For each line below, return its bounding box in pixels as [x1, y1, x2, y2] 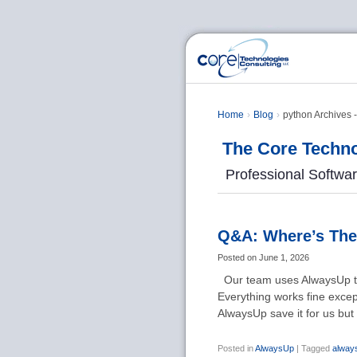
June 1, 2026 [259, 253, 309, 262]
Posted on [218, 253, 257, 262]
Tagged [301, 343, 330, 353]
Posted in [218, 343, 253, 353]
